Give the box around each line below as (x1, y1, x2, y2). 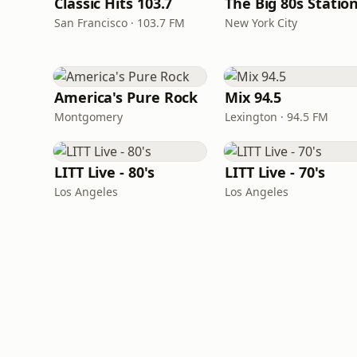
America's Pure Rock (54, 88, 198, 107)
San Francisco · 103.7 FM (54, 15, 185, 30)
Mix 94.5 (225, 88, 282, 107)
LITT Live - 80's (54, 163, 155, 182)
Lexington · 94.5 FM (225, 109, 328, 124)
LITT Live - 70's (225, 163, 325, 182)
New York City (225, 15, 297, 30)
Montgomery (54, 109, 123, 124)
